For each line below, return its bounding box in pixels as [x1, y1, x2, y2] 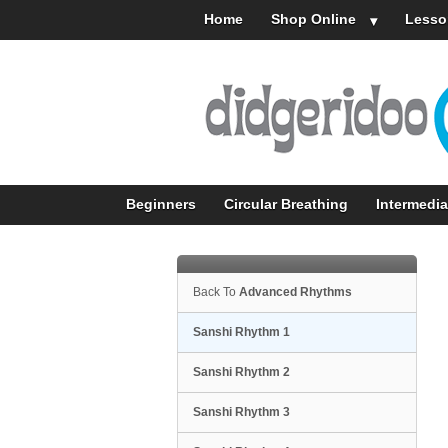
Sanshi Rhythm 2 [193, 364, 290, 379]
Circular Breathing [223, 195, 348, 212]
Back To [193, 284, 239, 299]
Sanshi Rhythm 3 [193, 404, 290, 419]
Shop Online [270, 11, 356, 27]
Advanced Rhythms [239, 284, 352, 299]
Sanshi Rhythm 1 [193, 324, 290, 339]
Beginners [125, 195, 196, 212]
